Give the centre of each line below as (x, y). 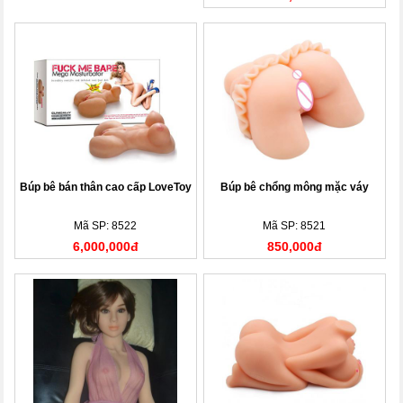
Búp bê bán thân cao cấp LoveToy (105, 187)
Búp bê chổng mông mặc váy (294, 187)
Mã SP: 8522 (106, 225)
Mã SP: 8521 (295, 225)
